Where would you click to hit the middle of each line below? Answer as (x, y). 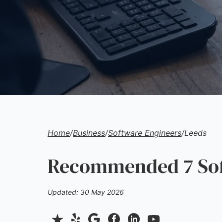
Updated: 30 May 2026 (86, 192)
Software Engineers (145, 133)
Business (89, 133)
